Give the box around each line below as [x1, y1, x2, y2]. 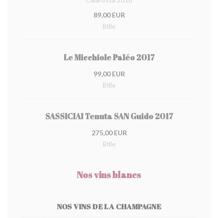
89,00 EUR [93, 11, 125, 19]
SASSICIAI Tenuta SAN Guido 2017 [45, 111, 173, 122]
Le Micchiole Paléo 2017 [63, 52, 155, 63]
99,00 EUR [93, 70, 125, 78]
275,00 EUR [91, 128, 127, 137]
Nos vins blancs [77, 169, 141, 181]
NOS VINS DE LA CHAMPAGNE [56, 201, 162, 211]
